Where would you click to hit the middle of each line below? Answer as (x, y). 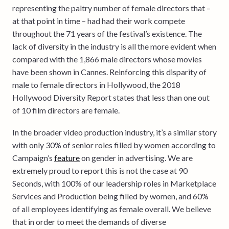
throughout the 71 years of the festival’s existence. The (107, 33)
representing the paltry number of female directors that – (111, 8)
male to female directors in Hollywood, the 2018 (96, 84)
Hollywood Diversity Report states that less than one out (111, 97)
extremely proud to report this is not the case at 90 (100, 170)
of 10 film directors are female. (66, 110)
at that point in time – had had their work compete (99, 20)
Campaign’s (33, 157)
